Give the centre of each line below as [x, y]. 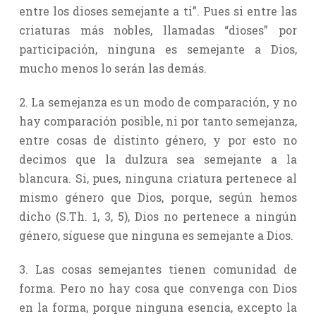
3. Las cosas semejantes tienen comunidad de [158, 269]
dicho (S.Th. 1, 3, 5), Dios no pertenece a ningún [158, 216]
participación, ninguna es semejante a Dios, [158, 49]
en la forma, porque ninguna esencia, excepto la [158, 307]
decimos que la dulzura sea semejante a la [158, 159]
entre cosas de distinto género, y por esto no [158, 140]
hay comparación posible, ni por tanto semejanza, [158, 121]
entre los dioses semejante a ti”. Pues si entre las [158, 11]
